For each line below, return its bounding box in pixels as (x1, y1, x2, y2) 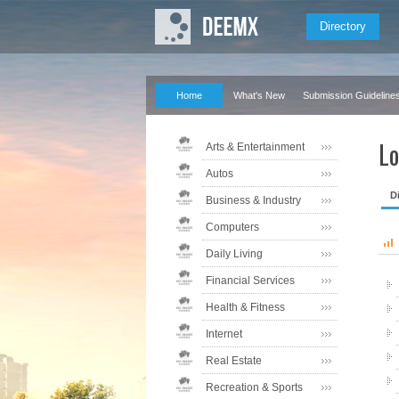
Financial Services (206, 274, 295, 287)
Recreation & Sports (206, 381, 303, 394)
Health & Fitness (206, 301, 285, 313)
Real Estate (206, 354, 262, 367)
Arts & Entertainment (206, 141, 305, 153)
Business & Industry (206, 194, 301, 207)
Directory (320, 20, 366, 33)
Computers (206, 221, 259, 233)
